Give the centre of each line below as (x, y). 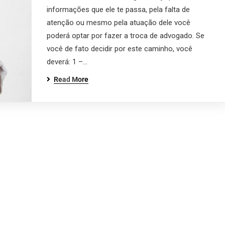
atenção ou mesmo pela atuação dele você (118, 23)
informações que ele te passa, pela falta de (118, 10)
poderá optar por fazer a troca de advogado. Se (125, 36)
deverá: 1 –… (67, 62)
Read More (71, 79)
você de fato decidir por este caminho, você (119, 49)
